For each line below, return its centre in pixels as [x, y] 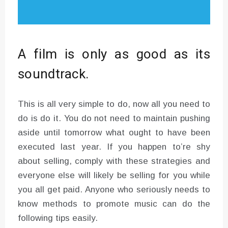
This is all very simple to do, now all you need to [114, 104]
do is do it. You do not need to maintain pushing [114, 118]
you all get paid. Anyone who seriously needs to [114, 189]
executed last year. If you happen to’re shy [114, 147]
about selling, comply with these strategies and [114, 161]
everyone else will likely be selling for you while [114, 175]
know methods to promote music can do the [114, 204]
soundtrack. [53, 74]
